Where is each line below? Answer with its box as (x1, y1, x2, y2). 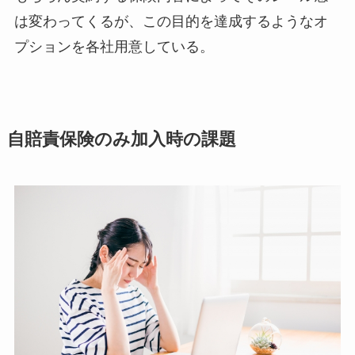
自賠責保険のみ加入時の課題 (6, 130, 236, 150)
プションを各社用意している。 (13, 39, 214, 55)
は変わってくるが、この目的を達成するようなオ (13, 13, 328, 30)
